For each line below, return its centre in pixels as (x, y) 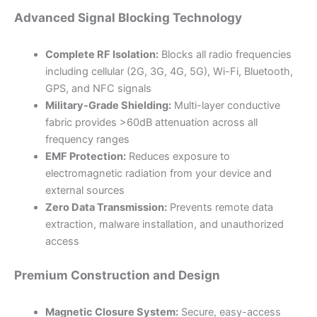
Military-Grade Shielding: (108, 106)
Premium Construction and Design (117, 275)
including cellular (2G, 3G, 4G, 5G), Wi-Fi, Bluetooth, (169, 72)
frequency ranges (87, 140)
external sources (85, 191)
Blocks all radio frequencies (225, 55)
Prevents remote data (220, 208)
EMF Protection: (85, 157)
